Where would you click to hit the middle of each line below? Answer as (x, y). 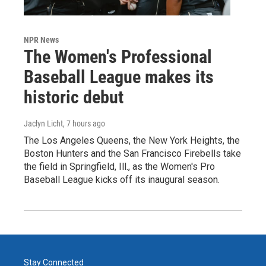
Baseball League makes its (119, 77)
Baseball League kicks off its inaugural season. (122, 180)
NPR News (41, 40)
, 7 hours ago (84, 124)
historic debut (74, 97)
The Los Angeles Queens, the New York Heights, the (132, 141)
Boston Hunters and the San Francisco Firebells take (132, 154)
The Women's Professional (118, 57)
